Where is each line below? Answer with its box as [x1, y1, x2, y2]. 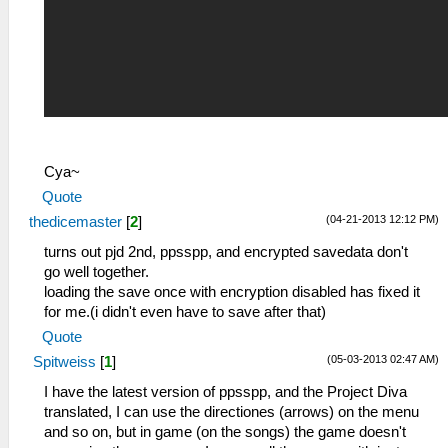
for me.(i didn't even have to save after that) [44, 304, 326, 321]
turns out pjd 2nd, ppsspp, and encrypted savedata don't [44, 244, 408, 261]
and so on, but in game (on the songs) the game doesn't [44, 424, 406, 441]
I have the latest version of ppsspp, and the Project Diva [44, 384, 407, 401]
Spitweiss [33, 354, 96, 371]
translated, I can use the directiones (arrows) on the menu [44, 404, 419, 421]
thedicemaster [29, 214, 122, 231]
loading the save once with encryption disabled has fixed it [44, 284, 420, 301]
